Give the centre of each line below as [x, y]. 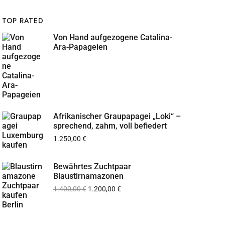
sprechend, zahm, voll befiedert [110, 126]
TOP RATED [23, 21]
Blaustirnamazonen [88, 176]
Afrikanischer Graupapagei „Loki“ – [117, 116]
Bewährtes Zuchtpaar [92, 166]
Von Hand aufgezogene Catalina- [113, 37]
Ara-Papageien [80, 47]
